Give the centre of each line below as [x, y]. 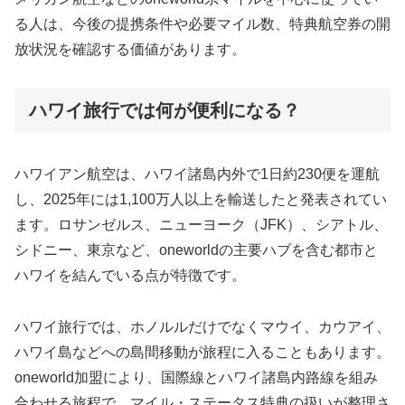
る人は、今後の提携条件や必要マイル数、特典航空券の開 [202, 24]
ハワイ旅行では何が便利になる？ [165, 110]
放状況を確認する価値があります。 [130, 50]
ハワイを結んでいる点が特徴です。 [130, 276]
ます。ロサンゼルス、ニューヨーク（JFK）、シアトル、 [201, 225]
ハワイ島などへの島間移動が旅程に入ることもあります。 [202, 353]
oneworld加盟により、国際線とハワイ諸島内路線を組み [196, 378]
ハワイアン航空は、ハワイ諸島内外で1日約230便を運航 [197, 174]
